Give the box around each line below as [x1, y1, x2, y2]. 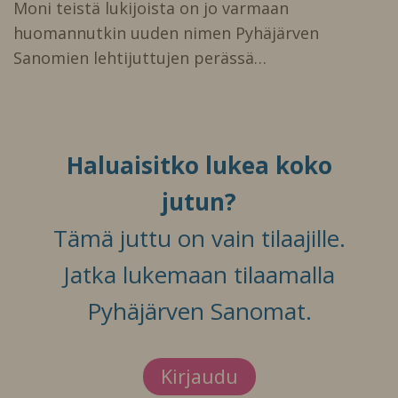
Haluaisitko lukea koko [66, 148, 332, 181]
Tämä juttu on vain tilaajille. [52, 221, 346, 254]
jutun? [162, 185, 236, 218]
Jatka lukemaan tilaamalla [63, 258, 335, 291]
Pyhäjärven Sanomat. [86, 294, 312, 327]
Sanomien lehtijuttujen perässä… [13, 46, 267, 68]
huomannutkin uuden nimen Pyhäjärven [13, 21, 319, 44]
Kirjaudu [160, 362, 238, 389]
